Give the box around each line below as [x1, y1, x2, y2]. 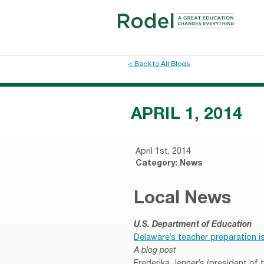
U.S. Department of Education [134, 220, 252, 229]
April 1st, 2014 [136, 147, 191, 156]
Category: [136, 159, 180, 168]
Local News [134, 190, 231, 209]
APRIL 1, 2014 [131, 107, 242, 124]
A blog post [134, 246, 176, 255]
